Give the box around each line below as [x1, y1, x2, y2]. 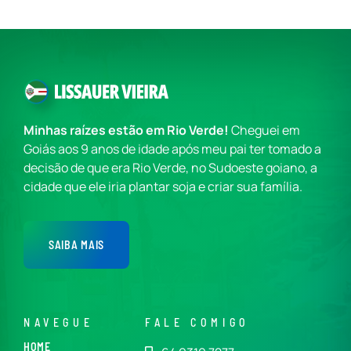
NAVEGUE [24, 315, 94, 329]
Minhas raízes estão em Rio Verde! [24, 121, 229, 139]
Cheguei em [229, 121, 300, 139]
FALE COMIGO [145, 315, 250, 329]
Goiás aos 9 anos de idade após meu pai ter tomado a [24, 139, 321, 157]
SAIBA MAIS [49, 237, 104, 251]
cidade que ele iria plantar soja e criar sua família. [24, 177, 302, 195]
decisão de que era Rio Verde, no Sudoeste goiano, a [24, 158, 317, 176]
